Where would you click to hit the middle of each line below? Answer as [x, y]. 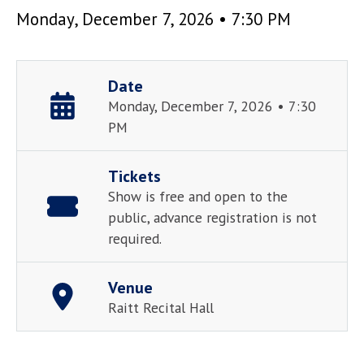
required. [134, 238]
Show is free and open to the [197, 196]
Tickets [134, 176]
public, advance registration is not [212, 217]
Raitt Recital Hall [160, 307]
